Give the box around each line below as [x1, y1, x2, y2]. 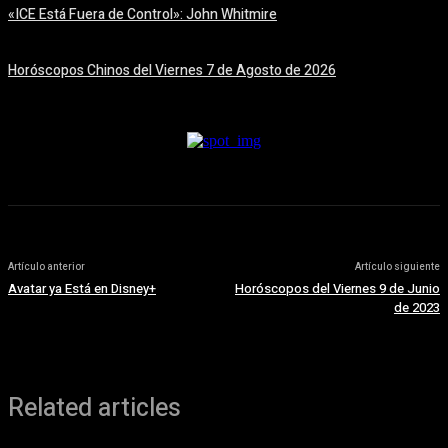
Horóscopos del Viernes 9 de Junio [234, 279, 440, 299]
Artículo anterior [8, 260, 85, 275]
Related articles [8, 390, 181, 428]
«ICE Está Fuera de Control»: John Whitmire [8, 4, 277, 26]
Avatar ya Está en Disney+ [8, 279, 156, 299]
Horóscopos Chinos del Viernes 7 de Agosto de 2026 [8, 60, 336, 82]
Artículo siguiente [354, 260, 440, 275]
